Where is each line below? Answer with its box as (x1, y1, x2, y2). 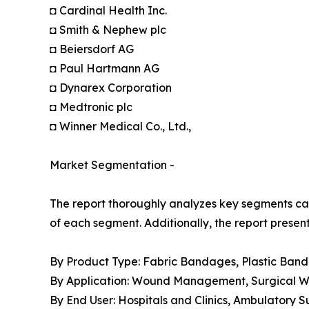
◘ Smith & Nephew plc (50, 23, 166, 37)
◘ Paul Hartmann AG (50, 61, 159, 76)
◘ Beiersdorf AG (50, 42, 134, 57)
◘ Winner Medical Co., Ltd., (50, 119, 191, 134)
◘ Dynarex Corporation (50, 81, 172, 95)
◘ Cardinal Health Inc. (50, 3, 167, 18)
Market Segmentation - (50, 158, 175, 172)
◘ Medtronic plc (50, 100, 132, 114)
